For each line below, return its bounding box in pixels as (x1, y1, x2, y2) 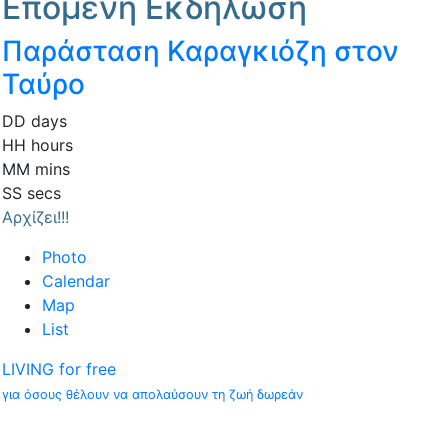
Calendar (42, 271, 110, 292)
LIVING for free (2, 359, 116, 380)
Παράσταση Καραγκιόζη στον (2, 34, 399, 69)
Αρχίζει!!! (2, 207, 69, 228)
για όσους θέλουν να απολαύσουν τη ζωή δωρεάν (2, 387, 303, 403)
